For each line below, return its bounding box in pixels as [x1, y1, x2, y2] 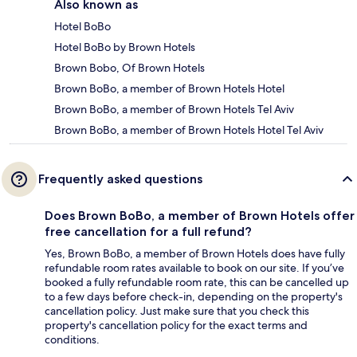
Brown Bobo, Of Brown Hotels [54, 61, 205, 76]
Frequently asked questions [38, 171, 202, 187]
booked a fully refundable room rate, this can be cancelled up [45, 275, 349, 290]
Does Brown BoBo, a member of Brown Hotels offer [45, 208, 355, 224]
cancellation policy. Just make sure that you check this [45, 304, 309, 319]
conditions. [45, 332, 100, 347]
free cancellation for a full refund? [45, 224, 252, 240]
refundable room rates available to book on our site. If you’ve [45, 261, 344, 276]
